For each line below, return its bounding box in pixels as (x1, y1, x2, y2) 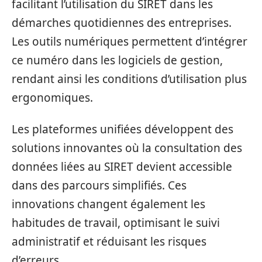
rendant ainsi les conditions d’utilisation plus (12, 71, 247, 87)
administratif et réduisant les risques (12, 234, 206, 249)
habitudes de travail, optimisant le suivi (12, 215, 220, 230)
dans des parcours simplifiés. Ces (12, 178, 187, 193)
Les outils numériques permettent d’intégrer (12, 33, 247, 49)
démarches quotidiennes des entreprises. (12, 15, 232, 30)
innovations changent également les (12, 196, 205, 212)
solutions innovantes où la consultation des (12, 140, 242, 156)
